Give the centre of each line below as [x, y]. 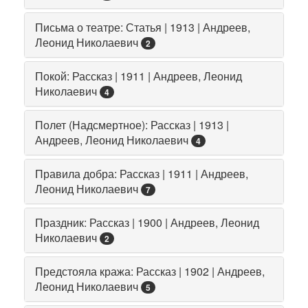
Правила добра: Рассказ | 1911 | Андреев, [142, 173]
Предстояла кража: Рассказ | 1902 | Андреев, [150, 271]
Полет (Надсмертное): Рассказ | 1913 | [132, 124]
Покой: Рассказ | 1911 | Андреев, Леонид [139, 76]
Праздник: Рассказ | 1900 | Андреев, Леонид [147, 222]
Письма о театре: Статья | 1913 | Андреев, [143, 27]
